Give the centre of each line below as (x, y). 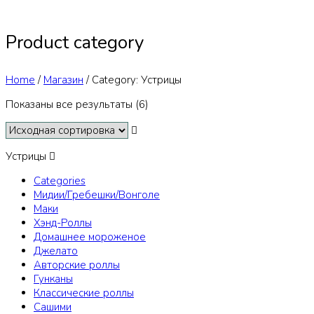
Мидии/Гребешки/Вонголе (97, 194)
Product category (75, 42)
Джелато (56, 251)
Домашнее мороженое (90, 237)
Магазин (63, 80)
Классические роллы (84, 293)
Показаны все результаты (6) (77, 104)
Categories (60, 180)
